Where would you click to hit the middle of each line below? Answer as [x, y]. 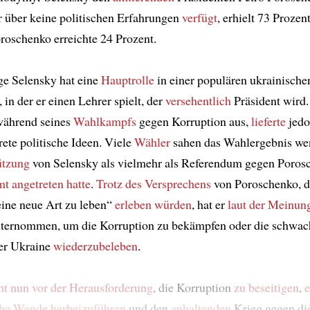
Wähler [152, 142]
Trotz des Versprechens [154, 184]
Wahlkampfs [105, 121]
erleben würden [153, 204]
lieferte [268, 121]
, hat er [210, 204]
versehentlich [198, 101]
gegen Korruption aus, [194, 121]
